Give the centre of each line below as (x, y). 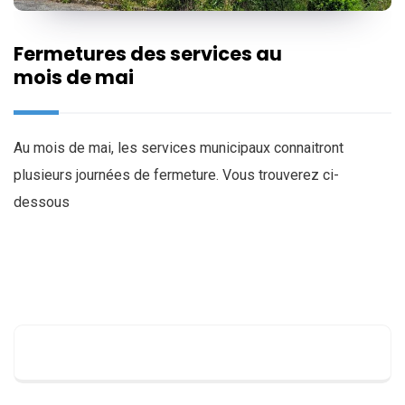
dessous (42, 202)
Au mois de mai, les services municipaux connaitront (179, 148)
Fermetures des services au (148, 54)
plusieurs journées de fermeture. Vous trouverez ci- (176, 175)
